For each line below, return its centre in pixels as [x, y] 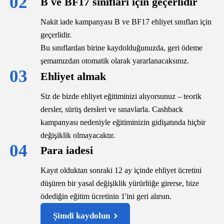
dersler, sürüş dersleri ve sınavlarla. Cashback [111, 109]
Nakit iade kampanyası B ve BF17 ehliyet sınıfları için [126, 22]
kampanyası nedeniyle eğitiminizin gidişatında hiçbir [123, 122]
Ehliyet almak [73, 76]
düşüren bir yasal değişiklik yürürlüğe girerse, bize [119, 183]
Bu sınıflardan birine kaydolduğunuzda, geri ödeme [121, 48]
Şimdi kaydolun [81, 216]
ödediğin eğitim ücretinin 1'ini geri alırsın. [106, 196]
